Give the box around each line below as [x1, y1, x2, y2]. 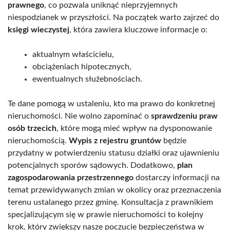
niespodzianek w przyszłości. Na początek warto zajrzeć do [8, 13, 219, 22]
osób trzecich [8, 124, 56, 132]
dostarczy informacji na [133, 173, 220, 182]
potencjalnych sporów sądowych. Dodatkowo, [8, 161, 177, 169]
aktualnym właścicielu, [32, 50, 114, 59]
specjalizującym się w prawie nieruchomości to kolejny [8, 210, 203, 219]
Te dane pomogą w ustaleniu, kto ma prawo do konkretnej [8, 99, 215, 108]
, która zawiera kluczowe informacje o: [69, 25, 207, 34]
